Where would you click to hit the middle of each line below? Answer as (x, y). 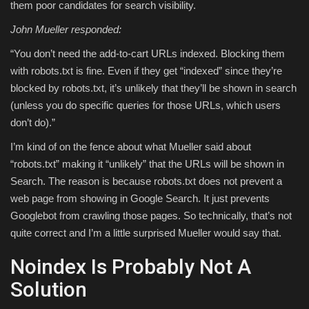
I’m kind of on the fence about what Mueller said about (131, 147)
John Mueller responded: (66, 30)
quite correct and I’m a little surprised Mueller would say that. (146, 233)
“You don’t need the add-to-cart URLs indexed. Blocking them (148, 54)
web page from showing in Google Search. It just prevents (140, 199)
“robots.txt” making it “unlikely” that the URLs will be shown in (147, 164)
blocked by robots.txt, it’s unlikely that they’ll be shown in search (153, 88)
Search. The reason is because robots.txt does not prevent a (146, 181)
